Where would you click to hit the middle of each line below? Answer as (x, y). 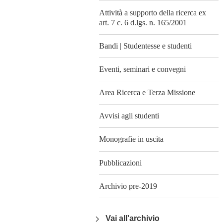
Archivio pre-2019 (128, 186)
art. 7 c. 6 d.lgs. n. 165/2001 (143, 22)
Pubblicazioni (120, 163)
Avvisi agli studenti (129, 116)
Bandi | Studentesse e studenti (145, 46)
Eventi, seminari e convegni (142, 69)
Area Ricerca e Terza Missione (147, 93)
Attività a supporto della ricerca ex (153, 12)
